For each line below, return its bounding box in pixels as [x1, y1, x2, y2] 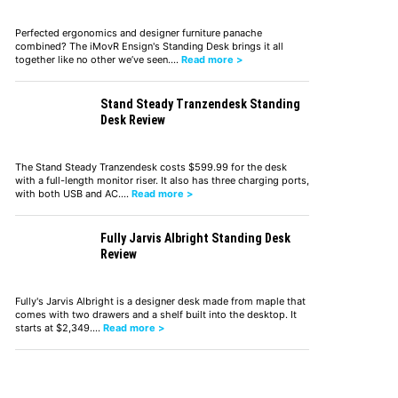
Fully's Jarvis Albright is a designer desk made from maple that [14, 294, 306, 307]
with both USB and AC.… [14, 187, 131, 200]
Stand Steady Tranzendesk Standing [99, 96, 300, 111]
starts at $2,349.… [14, 321, 103, 334]
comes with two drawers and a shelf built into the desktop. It [14, 307, 297, 321]
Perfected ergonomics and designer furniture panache [14, 26, 262, 39]
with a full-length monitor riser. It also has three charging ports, [14, 173, 309, 187]
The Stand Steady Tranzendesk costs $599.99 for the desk [14, 160, 287, 173]
